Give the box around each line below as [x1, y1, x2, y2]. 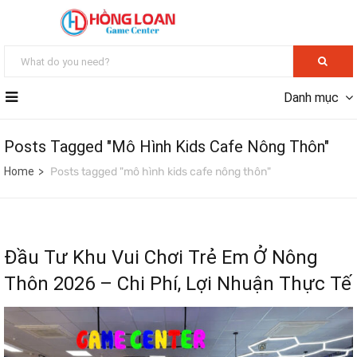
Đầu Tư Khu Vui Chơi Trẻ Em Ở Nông [4, 246, 318, 269]
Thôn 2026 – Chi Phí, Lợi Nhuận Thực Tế [4, 273, 351, 296]
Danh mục [284, 90, 339, 106]
